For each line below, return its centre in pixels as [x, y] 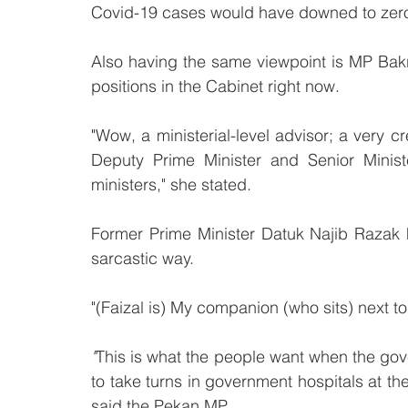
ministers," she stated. [171, 185]
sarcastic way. [143, 259]
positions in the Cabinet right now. [215, 87]
